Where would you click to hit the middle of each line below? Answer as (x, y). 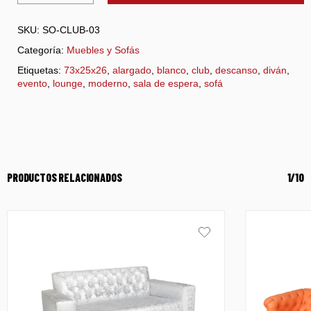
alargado (132, 70)
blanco (171, 70)
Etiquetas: (41, 70)
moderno (108, 83)
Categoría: (42, 50)
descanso (236, 70)
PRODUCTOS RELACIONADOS (65, 177)
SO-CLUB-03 (71, 30)
